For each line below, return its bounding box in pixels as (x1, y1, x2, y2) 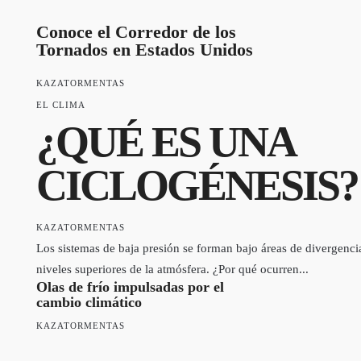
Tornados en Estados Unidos (36, 39, 253, 60)
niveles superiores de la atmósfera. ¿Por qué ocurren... (36, 262, 309, 276)
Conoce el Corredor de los (36, 21, 236, 42)
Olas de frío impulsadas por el (36, 278, 224, 295)
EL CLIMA (36, 99, 85, 110)
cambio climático (36, 293, 142, 310)
